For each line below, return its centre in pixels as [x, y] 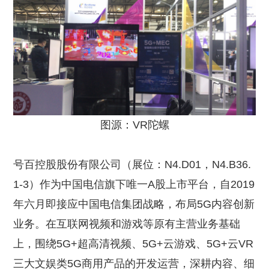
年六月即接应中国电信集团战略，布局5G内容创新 [134, 204]
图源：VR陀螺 [134, 125]
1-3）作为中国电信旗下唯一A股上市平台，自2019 [134, 185]
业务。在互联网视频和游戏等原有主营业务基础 [127, 224]
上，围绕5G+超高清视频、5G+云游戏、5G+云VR [134, 244]
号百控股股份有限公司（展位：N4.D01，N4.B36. [132, 165]
